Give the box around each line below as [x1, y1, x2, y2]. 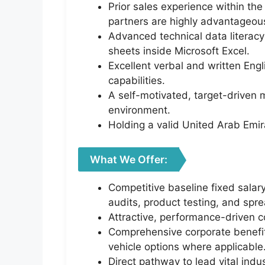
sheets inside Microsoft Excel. [108, 44, 250, 57]
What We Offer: [90, 153, 167, 166]
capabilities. [108, 74, 165, 86]
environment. [108, 104, 170, 116]
